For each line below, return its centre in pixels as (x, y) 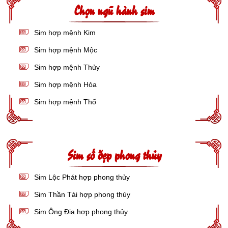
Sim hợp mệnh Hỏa (64, 84)
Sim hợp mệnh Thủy (66, 67)
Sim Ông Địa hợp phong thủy (80, 211)
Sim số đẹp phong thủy (114, 154)
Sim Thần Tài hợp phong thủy (81, 194)
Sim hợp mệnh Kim (64, 32)
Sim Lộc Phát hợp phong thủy (81, 177)
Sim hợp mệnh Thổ (64, 102)
